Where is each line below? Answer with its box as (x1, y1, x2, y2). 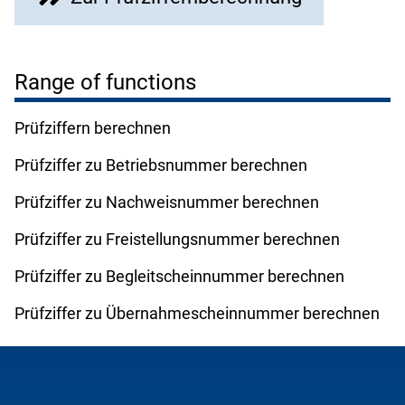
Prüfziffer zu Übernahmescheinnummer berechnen (14, 303, 380, 323)
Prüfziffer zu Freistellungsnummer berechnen (14, 229, 340, 249)
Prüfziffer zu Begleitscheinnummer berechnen (14, 266, 344, 286)
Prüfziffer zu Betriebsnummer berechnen (14, 155, 307, 174)
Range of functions (14, 69, 196, 95)
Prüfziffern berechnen (14, 118, 171, 137)
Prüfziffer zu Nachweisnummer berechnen (14, 192, 319, 212)
